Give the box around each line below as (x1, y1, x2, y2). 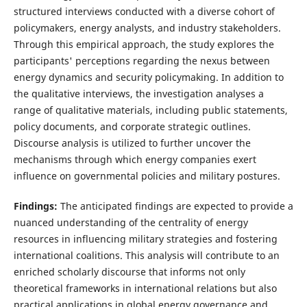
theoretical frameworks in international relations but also (13, 282, 277, 295)
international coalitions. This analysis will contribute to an (13, 249, 280, 262)
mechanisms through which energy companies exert (13, 153, 256, 167)
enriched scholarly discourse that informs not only (13, 265, 245, 279)
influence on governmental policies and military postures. (13, 169, 280, 183)
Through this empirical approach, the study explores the (13, 38, 274, 51)
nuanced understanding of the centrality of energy (13, 216, 248, 230)
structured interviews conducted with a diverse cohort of (13, 5, 275, 19)
